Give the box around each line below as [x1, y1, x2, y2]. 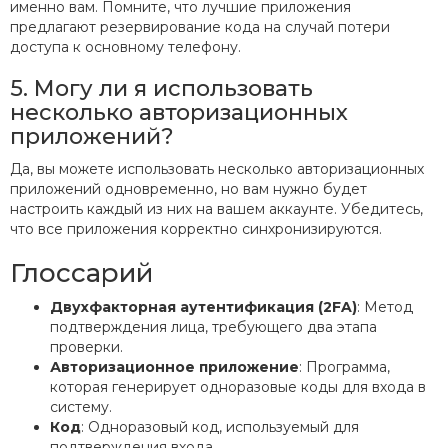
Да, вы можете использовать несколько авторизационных [10, 160, 424, 179]
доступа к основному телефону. [10, 38, 241, 57]
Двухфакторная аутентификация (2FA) [50, 298, 357, 317]
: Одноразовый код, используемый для [81, 418, 359, 437]
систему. [50, 398, 112, 417]
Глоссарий [10, 257, 153, 290]
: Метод [357, 298, 413, 317]
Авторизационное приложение [50, 358, 299, 377]
